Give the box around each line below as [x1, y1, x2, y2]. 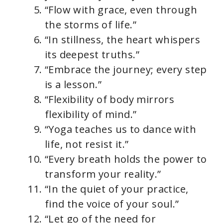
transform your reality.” [45, 167, 161, 181]
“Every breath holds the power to [45, 152, 207, 166]
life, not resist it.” [45, 137, 129, 151]
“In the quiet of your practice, [45, 182, 189, 196]
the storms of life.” [45, 18, 136, 32]
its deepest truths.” [45, 48, 139, 62]
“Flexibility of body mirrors [45, 93, 175, 107]
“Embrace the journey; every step [45, 63, 207, 77]
